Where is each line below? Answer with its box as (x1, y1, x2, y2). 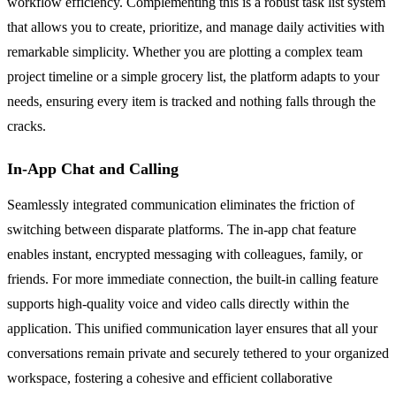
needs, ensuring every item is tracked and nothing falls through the (7, 93, 376, 109)
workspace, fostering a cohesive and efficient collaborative (7, 369, 332, 385)
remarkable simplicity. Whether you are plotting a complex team (7, 43, 362, 59)
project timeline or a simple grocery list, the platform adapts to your (7, 68, 379, 84)
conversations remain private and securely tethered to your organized (7, 345, 389, 361)
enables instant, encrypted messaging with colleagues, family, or (7, 246, 362, 262)
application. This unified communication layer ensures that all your (7, 320, 377, 336)
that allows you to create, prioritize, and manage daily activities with (7, 19, 385, 34)
